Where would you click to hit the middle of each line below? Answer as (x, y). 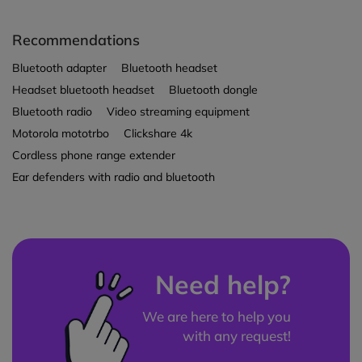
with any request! (237, 336)
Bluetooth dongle (213, 90)
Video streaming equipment (178, 112)
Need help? (223, 285)
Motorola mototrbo (61, 134)
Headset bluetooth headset (83, 90)
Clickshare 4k (158, 134)
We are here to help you (217, 317)
